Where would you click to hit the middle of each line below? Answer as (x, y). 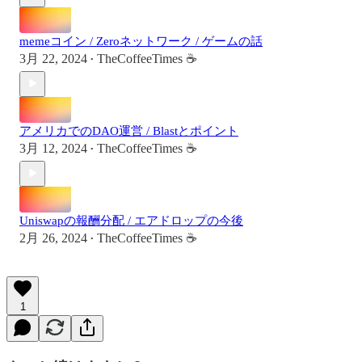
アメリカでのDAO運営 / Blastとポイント (129, 130)
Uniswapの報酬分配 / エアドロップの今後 (131, 220)
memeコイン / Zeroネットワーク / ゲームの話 (141, 41)
